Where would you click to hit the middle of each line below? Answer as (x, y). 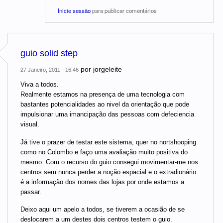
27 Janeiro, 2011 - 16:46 (50, 70)
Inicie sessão (74, 10)
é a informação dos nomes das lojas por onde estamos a (102, 182)
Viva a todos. (40, 85)
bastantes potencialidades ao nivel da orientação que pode (105, 105)
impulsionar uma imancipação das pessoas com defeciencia (107, 114)
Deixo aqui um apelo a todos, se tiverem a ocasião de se (103, 210)
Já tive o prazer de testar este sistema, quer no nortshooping (108, 142)
